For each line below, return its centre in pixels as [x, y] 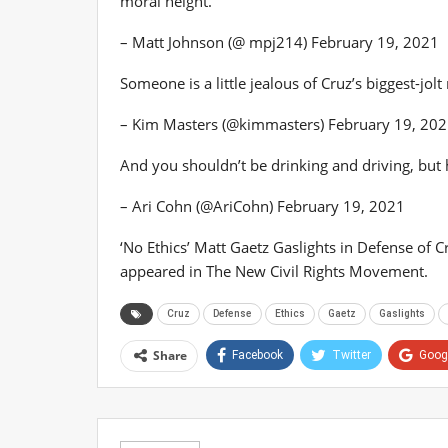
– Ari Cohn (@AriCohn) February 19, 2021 [262, 205]
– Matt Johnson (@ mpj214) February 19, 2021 [279, 41]
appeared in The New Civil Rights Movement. [274, 270]
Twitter [351, 354]
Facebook [257, 354]
